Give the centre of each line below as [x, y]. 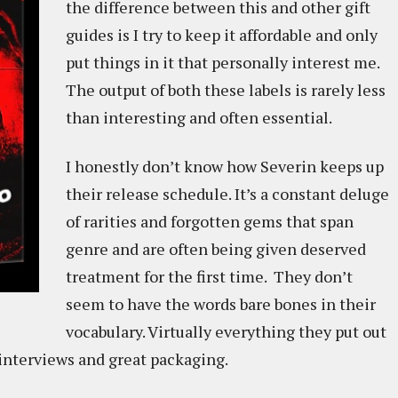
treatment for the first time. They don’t [209, 276]
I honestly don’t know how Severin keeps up [225, 166]
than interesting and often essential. [199, 117]
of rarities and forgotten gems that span [210, 221]
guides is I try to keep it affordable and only [222, 35]
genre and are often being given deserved [216, 249]
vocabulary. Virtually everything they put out [226, 331]
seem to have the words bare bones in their [221, 304]
